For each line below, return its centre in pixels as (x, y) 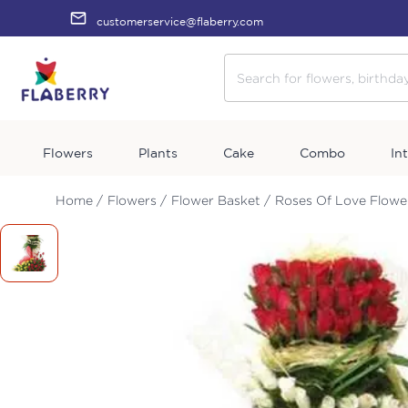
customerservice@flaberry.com (180, 21)
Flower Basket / (221, 199)
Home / (79, 199)
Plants (158, 153)
